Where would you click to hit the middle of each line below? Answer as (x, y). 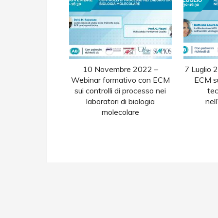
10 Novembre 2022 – (120, 69)
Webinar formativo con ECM (120, 80)
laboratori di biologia (120, 101)
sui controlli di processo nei (120, 91)
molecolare (120, 112)
